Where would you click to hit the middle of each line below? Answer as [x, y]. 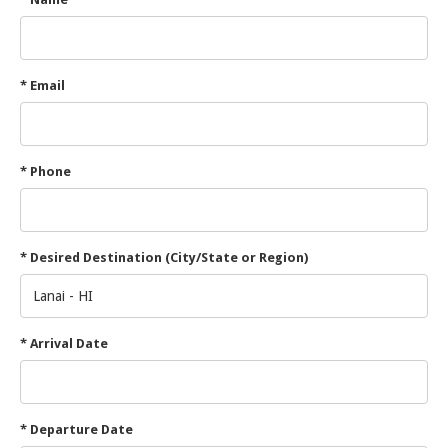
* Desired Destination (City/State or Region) [164, 258]
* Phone [45, 172]
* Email [42, 86]
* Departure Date [76, 430]
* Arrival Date [64, 344]
